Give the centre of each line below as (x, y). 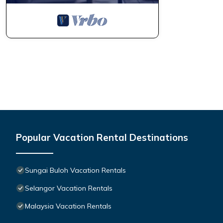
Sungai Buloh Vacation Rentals (75, 170)
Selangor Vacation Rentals (69, 188)
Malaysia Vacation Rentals (68, 206)
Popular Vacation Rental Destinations (102, 137)
